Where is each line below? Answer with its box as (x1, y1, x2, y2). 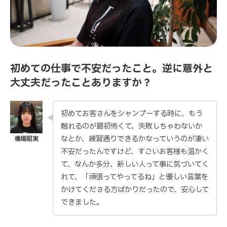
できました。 (61, 198, 103, 207)
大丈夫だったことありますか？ (10, 76, 152, 89)
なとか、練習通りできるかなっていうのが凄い (61, 135, 209, 144)
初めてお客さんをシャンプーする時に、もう (61, 109, 203, 119)
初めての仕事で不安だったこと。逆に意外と (10, 62, 213, 74)
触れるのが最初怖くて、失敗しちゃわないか (61, 122, 202, 131)
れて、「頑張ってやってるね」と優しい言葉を (61, 173, 208, 182)
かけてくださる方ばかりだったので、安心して (61, 185, 209, 195)
